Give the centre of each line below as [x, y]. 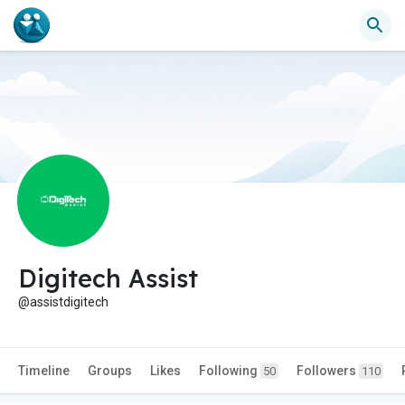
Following [230, 371]
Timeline [44, 371]
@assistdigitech [63, 302]
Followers [328, 371]
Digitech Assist [108, 279]
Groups [110, 371]
